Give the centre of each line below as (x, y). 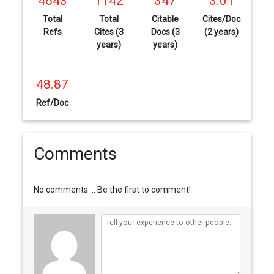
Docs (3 (165, 32)
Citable (165, 19)
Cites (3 (109, 32)
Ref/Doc (53, 103)
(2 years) (222, 32)
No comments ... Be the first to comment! (112, 189)
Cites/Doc (222, 19)
